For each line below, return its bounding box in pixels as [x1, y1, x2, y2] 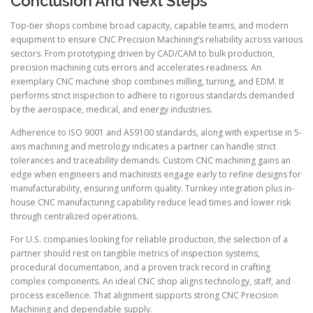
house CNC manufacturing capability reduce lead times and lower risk [10, 196, 291, 209]
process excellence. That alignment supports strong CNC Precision [10, 289, 278, 302]
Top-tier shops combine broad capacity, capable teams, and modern [10, 20, 289, 32]
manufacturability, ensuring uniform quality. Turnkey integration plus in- [10, 182, 294, 195]
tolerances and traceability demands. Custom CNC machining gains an [10, 154, 291, 167]
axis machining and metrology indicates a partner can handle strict [10, 140, 276, 153]
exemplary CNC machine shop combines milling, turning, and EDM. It [10, 75, 284, 88]
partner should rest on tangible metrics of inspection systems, [10, 247, 260, 260]
